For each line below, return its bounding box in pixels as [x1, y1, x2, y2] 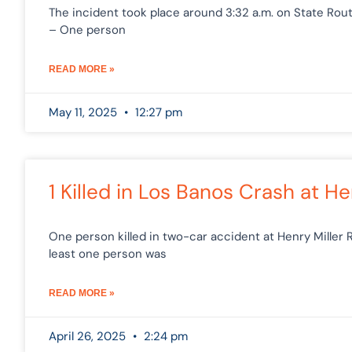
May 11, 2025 [49, 104, 120, 120]
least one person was [49, 245, 167, 262]
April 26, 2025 [49, 328, 129, 344]
